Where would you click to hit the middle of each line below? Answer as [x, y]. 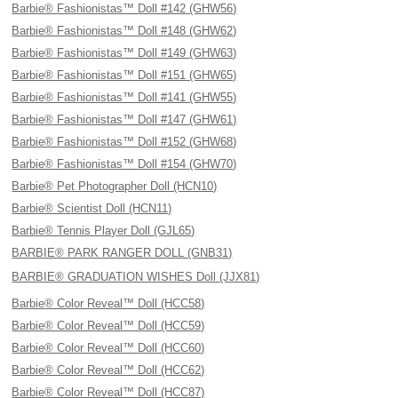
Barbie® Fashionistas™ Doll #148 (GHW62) [124, 31]
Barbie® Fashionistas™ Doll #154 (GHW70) [124, 164]
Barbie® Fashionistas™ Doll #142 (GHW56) [124, 8]
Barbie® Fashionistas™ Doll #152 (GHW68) [124, 142]
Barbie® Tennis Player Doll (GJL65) [103, 231]
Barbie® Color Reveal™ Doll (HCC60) [108, 348]
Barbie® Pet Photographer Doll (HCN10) [115, 186]
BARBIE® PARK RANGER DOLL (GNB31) [122, 253]
